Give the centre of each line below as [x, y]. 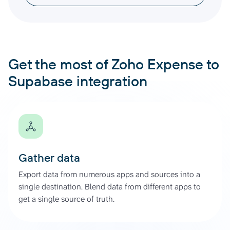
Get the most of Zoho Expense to [114, 64]
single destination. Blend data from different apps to [110, 186]
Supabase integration [78, 81]
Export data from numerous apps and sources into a [109, 174]
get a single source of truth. [66, 199]
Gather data [49, 157]
